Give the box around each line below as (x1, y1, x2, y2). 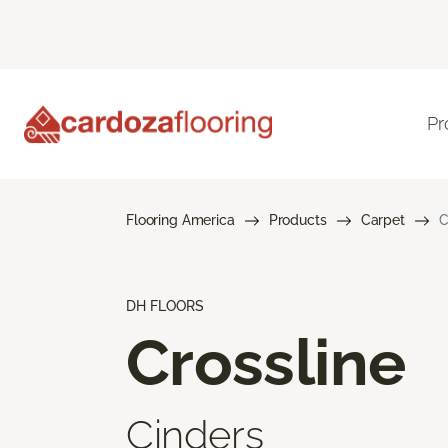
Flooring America (126, 211, 235, 228)
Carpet (360, 211, 405, 228)
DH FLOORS (126, 297, 204, 314)
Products (268, 211, 327, 228)
